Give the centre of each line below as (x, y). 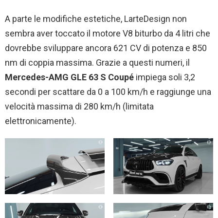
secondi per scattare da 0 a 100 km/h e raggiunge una (108, 91)
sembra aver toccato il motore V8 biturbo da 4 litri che (108, 33)
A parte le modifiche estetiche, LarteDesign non (96, 18)
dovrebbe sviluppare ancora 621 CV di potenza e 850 (106, 48)
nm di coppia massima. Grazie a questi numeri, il (97, 62)
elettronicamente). (41, 121)
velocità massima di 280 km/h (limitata (79, 106)
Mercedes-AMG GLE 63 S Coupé (69, 77)
